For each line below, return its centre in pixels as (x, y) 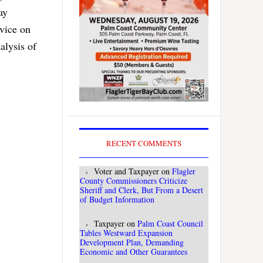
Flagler (184, 171)
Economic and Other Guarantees (134, 252)
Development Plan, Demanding (132, 242)
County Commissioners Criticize (134, 181)
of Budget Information (117, 200)
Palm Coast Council (170, 224)
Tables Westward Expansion (126, 233)
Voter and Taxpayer (127, 171)
